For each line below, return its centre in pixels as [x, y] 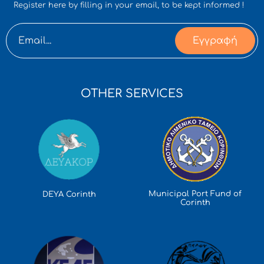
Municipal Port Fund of [195, 194]
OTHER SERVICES [132, 93]
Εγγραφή [215, 40]
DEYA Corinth [69, 195]
